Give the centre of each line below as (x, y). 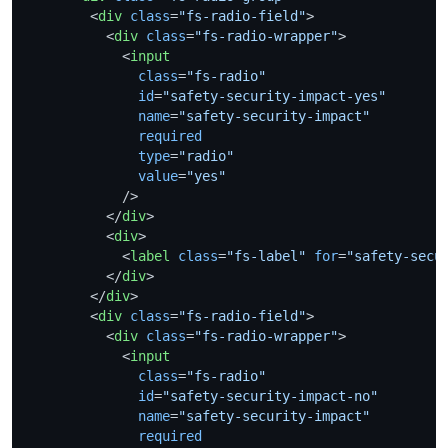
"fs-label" (266, 255)
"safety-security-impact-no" (270, 395)
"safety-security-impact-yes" (274, 95)
